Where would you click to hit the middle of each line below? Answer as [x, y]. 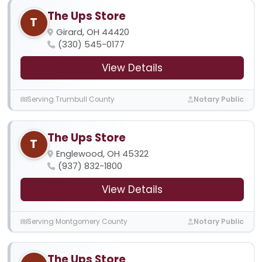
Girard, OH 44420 [92, 32]
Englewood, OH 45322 [102, 154]
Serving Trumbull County [71, 100]
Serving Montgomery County [77, 221]
